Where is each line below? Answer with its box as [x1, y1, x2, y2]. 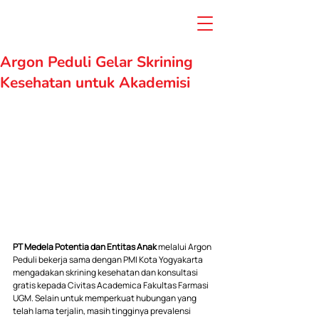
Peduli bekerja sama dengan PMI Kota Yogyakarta [13, 253, 204, 266]
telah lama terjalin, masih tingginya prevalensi [13, 305, 192, 318]
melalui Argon [158, 241, 213, 253]
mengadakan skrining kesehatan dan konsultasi [13, 266, 199, 279]
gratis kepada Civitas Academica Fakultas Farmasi [13, 279, 210, 292]
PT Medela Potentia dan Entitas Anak [13, 241, 158, 253]
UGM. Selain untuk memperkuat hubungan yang [13, 292, 198, 305]
